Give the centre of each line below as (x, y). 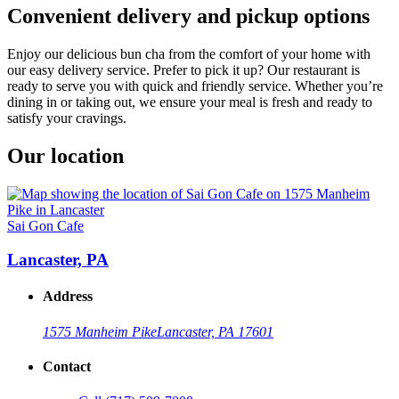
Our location (65, 155)
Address (68, 297)
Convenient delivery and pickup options (188, 16)
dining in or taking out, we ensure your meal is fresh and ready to (190, 102)
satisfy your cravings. (67, 118)
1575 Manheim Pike (100, 331)
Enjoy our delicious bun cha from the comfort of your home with (189, 53)
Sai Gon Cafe (45, 225)
